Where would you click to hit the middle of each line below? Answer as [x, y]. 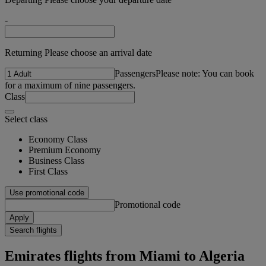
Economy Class [58, 139]
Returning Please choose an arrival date [78, 52]
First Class [48, 171]
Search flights [33, 230]
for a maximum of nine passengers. [70, 85]
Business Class [56, 160]
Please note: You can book [205, 73]
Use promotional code [47, 192]
